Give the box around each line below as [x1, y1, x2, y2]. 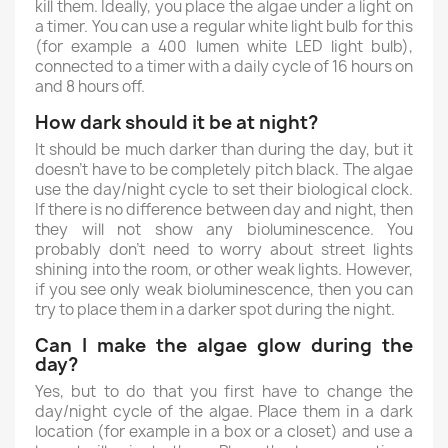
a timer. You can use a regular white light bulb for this [35, 16, 413, 37]
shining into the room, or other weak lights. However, [35, 259, 413, 280]
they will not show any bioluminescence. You [35, 219, 413, 240]
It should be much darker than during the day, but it [35, 139, 413, 160]
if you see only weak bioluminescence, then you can [35, 279, 413, 300]
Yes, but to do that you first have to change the [35, 381, 413, 402]
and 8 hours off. [35, 76, 145, 97]
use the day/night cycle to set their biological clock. [35, 179, 413, 200]
